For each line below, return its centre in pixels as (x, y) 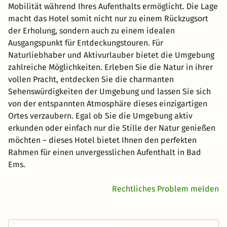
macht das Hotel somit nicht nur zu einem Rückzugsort (108, 18)
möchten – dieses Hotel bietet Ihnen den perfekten (102, 140)
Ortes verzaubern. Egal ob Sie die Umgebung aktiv (100, 116)
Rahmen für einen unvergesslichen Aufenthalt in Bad (105, 152)
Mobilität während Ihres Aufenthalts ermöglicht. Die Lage (113, 6)
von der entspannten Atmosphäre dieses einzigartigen (108, 103)
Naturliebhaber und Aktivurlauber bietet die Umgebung (111, 55)
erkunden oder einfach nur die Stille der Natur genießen (112, 128)
